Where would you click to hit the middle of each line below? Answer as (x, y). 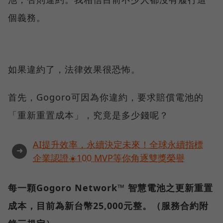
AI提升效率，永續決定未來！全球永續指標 (118, 145)
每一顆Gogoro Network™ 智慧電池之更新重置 (111, 188)
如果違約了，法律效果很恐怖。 (74, 69)
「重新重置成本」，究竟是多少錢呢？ (88, 115)
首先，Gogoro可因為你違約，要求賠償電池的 (106, 97)
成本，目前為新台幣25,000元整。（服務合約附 (108, 206)
